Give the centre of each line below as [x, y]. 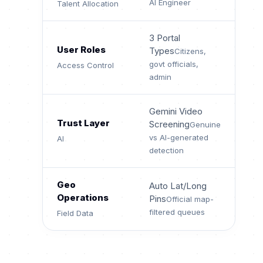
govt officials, [174, 64]
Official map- [190, 199]
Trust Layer [83, 123]
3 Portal [165, 38]
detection [166, 151]
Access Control [85, 65]
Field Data [75, 213]
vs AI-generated [179, 138]
